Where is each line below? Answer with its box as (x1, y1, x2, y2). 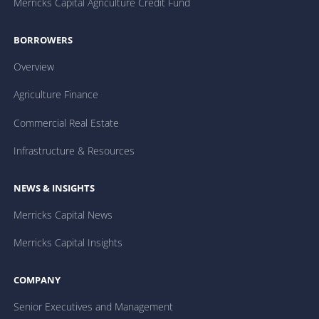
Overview (14, 60, 55, 74)
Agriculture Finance (14, 88, 99, 102)
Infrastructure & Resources (14, 143, 135, 157)
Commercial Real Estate (14, 115, 120, 130)
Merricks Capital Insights (14, 236, 123, 250)
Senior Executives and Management (14, 300, 174, 314)
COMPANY (14, 274, 61, 287)
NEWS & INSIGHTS (14, 182, 95, 194)
